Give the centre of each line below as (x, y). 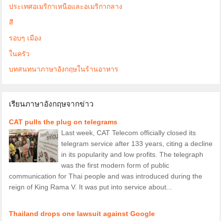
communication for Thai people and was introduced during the (105, 176)
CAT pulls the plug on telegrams (63, 122)
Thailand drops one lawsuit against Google (82, 213)
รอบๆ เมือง (25, 38)
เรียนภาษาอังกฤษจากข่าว (51, 103)
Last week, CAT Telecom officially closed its (128, 132)
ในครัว (19, 54)
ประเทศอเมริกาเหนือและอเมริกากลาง (65, 7)
